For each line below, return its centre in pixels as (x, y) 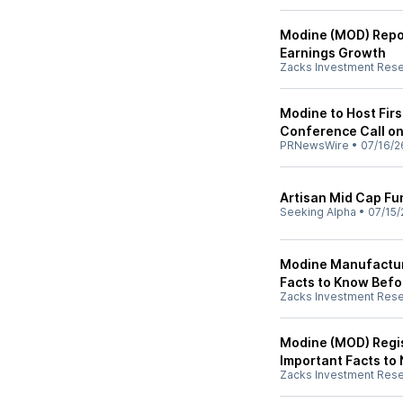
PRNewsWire (314, 145)
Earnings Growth (333, 53)
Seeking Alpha (318, 212)
